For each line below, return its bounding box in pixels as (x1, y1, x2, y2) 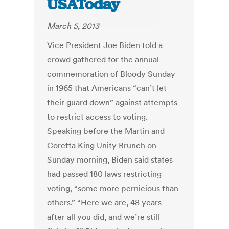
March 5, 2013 (47, 20, 100, 31)
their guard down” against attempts (47, 97, 178, 108)
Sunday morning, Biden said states (47, 154, 173, 165)
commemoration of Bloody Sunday (47, 68, 176, 79)
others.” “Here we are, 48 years (47, 197, 162, 208)
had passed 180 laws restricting (47, 169, 162, 179)
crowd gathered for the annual (47, 54, 159, 65)
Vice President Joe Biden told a (47, 40, 163, 51)
